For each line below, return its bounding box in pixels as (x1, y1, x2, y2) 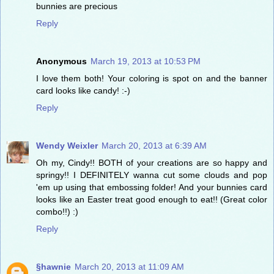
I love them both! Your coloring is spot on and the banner (36, 73, 267, 83)
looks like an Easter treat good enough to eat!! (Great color (36, 194, 267, 204)
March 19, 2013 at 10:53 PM (91, 56, 201, 66)
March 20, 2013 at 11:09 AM (75, 261, 184, 272)
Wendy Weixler (36, 140, 98, 150)
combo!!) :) (36, 206, 78, 217)
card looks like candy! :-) (36, 85, 130, 95)
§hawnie (36, 261, 71, 272)
